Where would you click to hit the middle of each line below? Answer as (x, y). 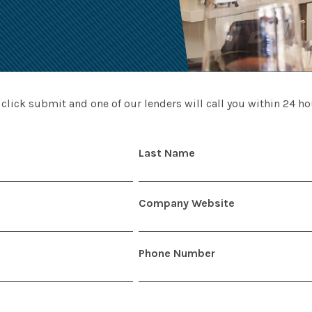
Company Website (187, 203)
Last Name (167, 153)
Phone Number (177, 253)
